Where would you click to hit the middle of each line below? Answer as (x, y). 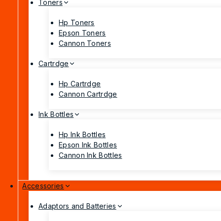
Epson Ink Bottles (88, 145)
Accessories (43, 186)
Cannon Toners (85, 43)
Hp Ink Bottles (82, 135)
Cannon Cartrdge (88, 94)
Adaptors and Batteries (77, 206)
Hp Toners (77, 23)
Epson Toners (82, 33)
